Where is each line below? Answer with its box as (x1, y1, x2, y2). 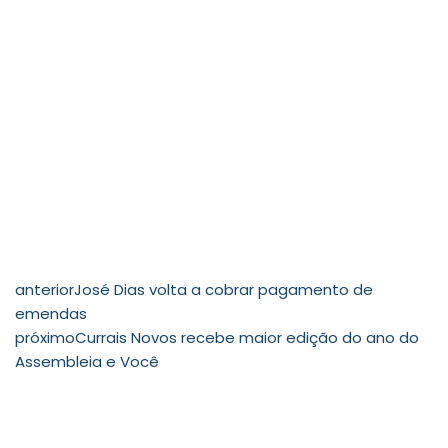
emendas (15, 302, 87, 324)
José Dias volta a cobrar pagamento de (74, 278, 373, 300)
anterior (15, 278, 74, 300)
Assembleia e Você (15, 350, 159, 372)
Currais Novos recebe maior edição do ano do (75, 326, 419, 348)
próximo (15, 326, 75, 348)
